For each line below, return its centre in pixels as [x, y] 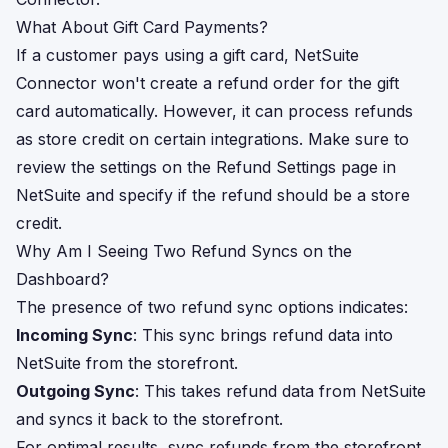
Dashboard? [62, 279]
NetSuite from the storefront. [127, 363]
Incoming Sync [74, 335]
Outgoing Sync [75, 391]
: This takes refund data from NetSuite [280, 391]
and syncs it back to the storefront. [149, 419]
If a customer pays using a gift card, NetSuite [187, 55]
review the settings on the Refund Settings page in [206, 167]
